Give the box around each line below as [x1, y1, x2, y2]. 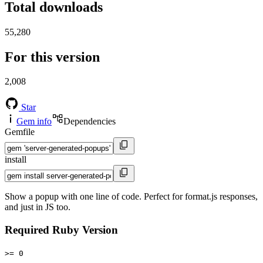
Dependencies [63, 116, 116, 127]
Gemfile [5, 127, 35, 137]
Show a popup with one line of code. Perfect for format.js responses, [5, 191, 258, 202]
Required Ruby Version [5, 224, 118, 237]
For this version [5, 49, 100, 65]
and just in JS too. [5, 202, 70, 213]
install [5, 154, 26, 165]
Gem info [16, 116, 52, 127]
